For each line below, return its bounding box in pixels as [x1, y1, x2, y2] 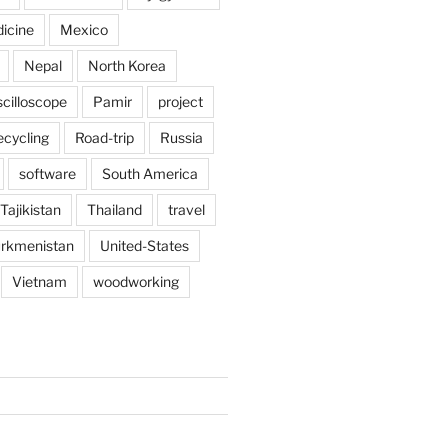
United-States [99, 237, 189, 255]
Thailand [86, 201, 142, 219]
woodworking [92, 273, 179, 291]
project [157, 93, 203, 111]
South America [101, 165, 198, 183]
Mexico [59, 21, 108, 39]
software [18, 165, 76, 183]
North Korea [87, 57, 166, 75]
